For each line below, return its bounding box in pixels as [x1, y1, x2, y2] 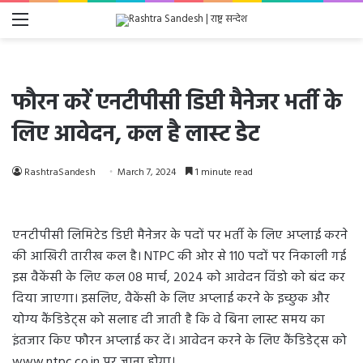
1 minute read [193, 164, 253, 181]
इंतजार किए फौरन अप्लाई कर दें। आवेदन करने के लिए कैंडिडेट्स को [12, 331, 350, 352]
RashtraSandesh [24, 164, 96, 181]
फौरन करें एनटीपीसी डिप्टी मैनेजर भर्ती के [12, 85, 342, 122]
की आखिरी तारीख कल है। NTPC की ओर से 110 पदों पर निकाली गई [12, 246, 346, 267]
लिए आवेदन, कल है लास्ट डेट [12, 117, 259, 153]
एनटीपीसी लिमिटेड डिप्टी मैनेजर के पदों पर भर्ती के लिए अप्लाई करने [12, 225, 348, 246]
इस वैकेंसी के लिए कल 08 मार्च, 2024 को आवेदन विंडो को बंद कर [12, 267, 345, 288]
